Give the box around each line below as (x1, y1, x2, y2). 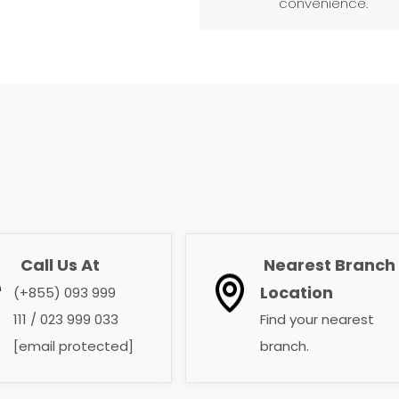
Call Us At (20, 254, 101, 276)
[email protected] (13, 337, 134, 355)
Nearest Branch (264, 254, 396, 276)
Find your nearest (260, 310, 375, 329)
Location (260, 281, 334, 304)
